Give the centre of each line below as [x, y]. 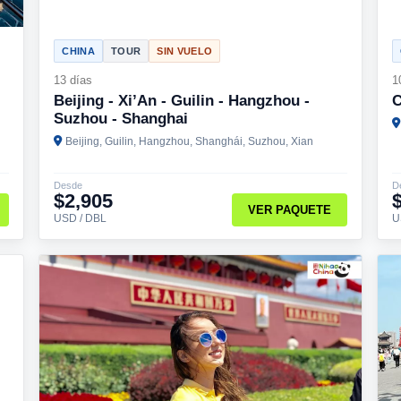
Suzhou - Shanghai [121, 118]
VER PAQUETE [290, 210]
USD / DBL [81, 218]
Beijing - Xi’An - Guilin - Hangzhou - [182, 100]
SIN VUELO [185, 51]
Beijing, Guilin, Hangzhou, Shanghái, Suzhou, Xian [190, 141]
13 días [73, 80]
